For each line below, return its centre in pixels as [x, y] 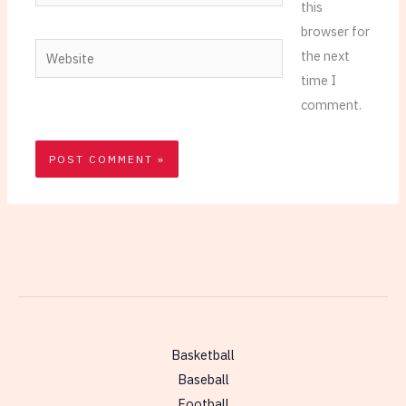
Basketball [203, 354]
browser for [335, 32]
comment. [331, 105]
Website [59, 50]
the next [325, 56]
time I [318, 81]
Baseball [203, 379]
